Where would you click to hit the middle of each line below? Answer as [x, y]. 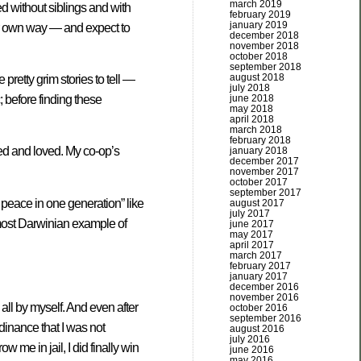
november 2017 [264, 172]
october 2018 [259, 56]
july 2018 [250, 88]
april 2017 [252, 245]
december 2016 [264, 287]
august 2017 [257, 203]
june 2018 [252, 98]
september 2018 [266, 67]
